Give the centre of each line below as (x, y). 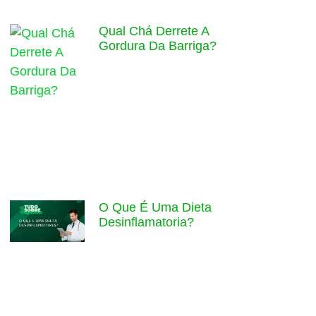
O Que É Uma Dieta (156, 207)
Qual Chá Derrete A (154, 31)
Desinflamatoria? (147, 222)
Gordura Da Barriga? (158, 46)
